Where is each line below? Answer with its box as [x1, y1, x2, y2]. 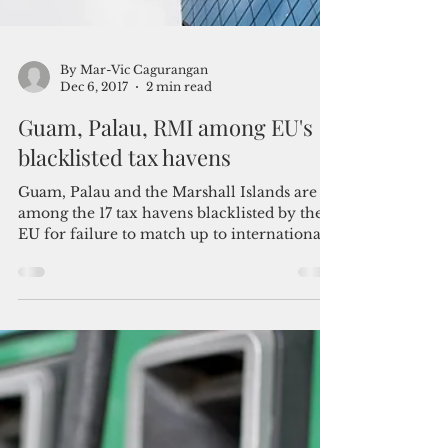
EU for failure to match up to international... [18, 345, 338, 363]
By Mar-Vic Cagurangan [60, 182, 208, 197]
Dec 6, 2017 [60, 199, 128, 214]
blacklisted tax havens [18, 262, 231, 292]
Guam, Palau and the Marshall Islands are [18, 303, 317, 321]
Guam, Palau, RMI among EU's [18, 232, 313, 262]
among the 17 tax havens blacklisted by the [18, 324, 116, 342]
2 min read [146, 199, 212, 214]
